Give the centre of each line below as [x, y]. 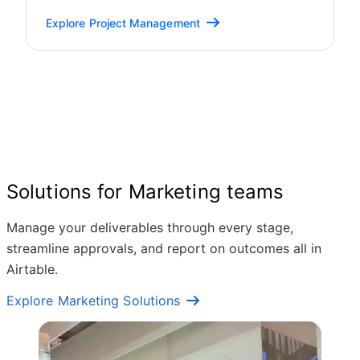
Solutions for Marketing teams [145, 192]
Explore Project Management [123, 23]
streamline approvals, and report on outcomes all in [164, 248]
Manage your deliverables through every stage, [150, 227]
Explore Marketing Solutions [94, 301]
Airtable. [32, 269]
